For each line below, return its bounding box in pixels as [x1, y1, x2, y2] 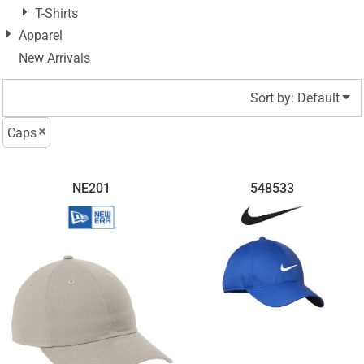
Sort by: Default [250, 89, 340, 106]
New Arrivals [19, 50, 90, 66]
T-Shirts [35, 6, 78, 22]
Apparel [19, 28, 63, 44]
